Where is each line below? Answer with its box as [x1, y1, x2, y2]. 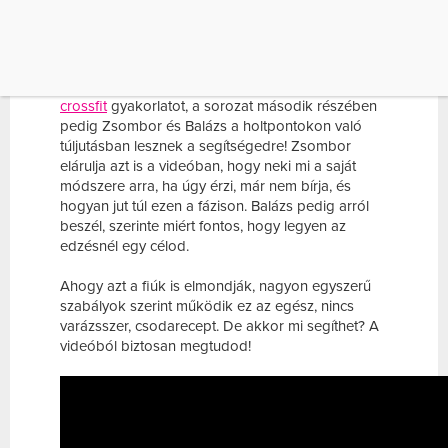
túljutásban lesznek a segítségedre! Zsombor [60, 137, 351, 156]
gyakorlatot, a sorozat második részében [107, 97, 377, 116]
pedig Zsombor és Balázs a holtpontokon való [60, 117, 362, 136]
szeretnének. [60, 37, 142, 56]
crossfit [60, 97, 107, 116]
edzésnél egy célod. [60, 237, 189, 256]
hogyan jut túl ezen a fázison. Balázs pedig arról [60, 197, 369, 216]
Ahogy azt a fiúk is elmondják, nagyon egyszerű [60, 277, 371, 296]
